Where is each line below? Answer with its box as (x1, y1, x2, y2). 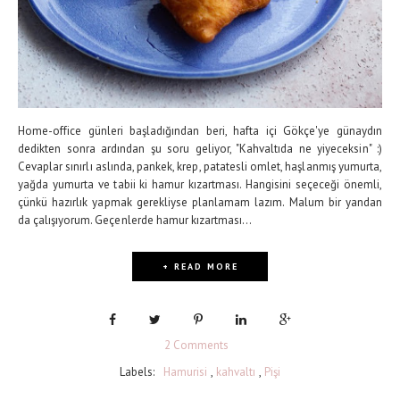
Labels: (119, 363, 162, 379)
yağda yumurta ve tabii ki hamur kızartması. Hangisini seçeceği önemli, (18, 176, 382, 192)
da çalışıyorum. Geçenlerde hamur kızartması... (18, 212, 253, 228)
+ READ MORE (162, 260, 238, 272)
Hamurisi (162, 363, 207, 379)
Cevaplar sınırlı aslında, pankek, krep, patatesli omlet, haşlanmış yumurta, (18, 158, 382, 174)
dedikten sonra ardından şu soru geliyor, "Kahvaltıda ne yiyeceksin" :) (18, 140, 382, 156)
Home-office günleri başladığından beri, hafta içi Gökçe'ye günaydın (18, 122, 382, 138)
